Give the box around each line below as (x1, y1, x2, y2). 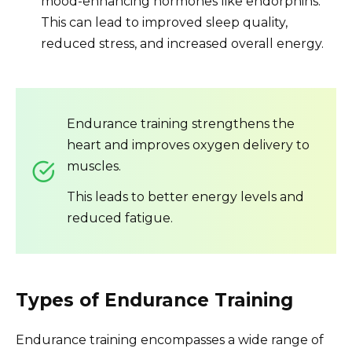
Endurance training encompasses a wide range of (16, 332, 324, 348)
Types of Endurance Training (16, 289, 293, 312)
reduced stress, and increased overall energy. (41, 35, 324, 51)
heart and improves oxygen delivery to (67, 137, 310, 153)
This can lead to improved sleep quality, (41, 14, 288, 30)
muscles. (67, 159, 121, 174)
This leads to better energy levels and (67, 189, 304, 205)
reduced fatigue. (67, 211, 173, 226)
